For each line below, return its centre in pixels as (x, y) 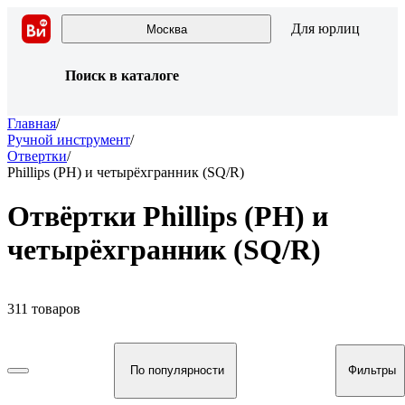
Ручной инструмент (69, 140)
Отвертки (37, 156)
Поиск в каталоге (122, 75)
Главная (32, 123)
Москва (166, 29)
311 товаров (44, 308)
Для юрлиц (325, 28)
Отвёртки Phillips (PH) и (168, 217)
